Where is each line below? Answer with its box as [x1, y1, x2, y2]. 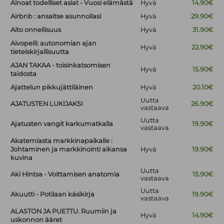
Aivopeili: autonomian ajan [10, 39, 97, 47]
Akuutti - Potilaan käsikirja [10, 190, 95, 198]
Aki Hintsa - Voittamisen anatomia [10, 170, 120, 178]
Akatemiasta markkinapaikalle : [10, 137, 113, 145]
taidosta [10, 70, 37, 78]
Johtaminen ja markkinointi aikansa [10, 145, 127, 153]
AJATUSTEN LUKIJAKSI [10, 100, 83, 108]
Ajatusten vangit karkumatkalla [10, 120, 113, 128]
